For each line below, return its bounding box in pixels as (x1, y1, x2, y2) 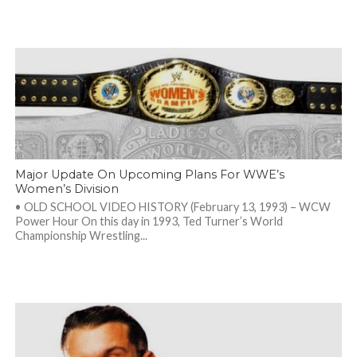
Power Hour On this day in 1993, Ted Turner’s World (14, 214, 283, 228)
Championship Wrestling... (14, 229, 147, 242)
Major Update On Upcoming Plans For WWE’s (14, 167, 284, 182)
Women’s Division (14, 182, 119, 196)
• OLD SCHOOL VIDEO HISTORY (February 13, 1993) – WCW (14, 200, 331, 214)
